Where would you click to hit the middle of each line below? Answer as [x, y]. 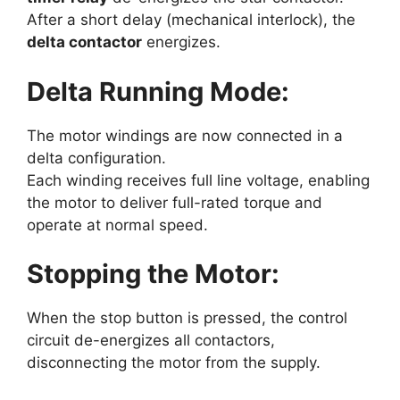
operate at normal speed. [117, 225]
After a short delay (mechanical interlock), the [191, 20]
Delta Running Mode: [158, 91]
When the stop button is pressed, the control [187, 318]
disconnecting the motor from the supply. [174, 363]
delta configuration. [96, 158]
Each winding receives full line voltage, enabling [198, 180]
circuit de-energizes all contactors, [151, 341]
